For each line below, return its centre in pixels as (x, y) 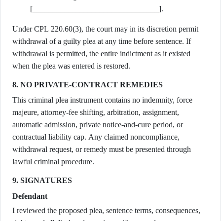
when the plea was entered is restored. (71, 66)
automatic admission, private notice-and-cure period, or (98, 125)
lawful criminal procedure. (53, 162)
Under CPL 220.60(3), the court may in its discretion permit (105, 29)
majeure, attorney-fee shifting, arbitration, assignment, (96, 112)
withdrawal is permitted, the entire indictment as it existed (101, 54)
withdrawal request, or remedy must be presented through (102, 149)
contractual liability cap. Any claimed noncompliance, (96, 137)
